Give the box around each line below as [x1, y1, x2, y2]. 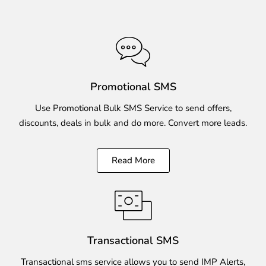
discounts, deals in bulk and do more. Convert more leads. [19, 117, 247, 129]
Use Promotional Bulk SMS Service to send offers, [34, 102, 232, 114]
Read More [111, 154, 155, 166]
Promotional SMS [90, 79, 176, 94]
